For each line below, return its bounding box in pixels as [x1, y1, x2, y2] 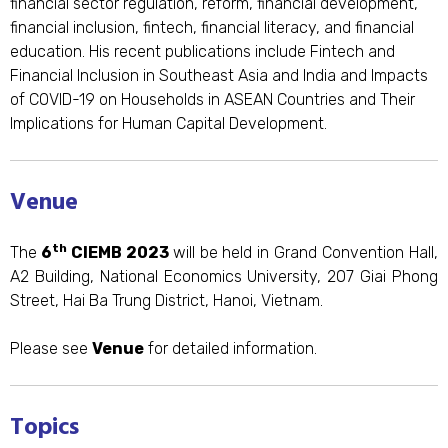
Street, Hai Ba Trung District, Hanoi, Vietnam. [10, 290, 323, 310]
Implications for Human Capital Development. [10, 114, 327, 134]
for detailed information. [144, 338, 317, 358]
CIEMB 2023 [66, 242, 173, 262]
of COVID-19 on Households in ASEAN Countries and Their [10, 90, 415, 110]
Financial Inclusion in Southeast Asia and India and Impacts [10, 66, 428, 86]
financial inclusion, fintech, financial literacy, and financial [10, 18, 414, 38]
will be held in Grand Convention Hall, [172, 242, 439, 262]
